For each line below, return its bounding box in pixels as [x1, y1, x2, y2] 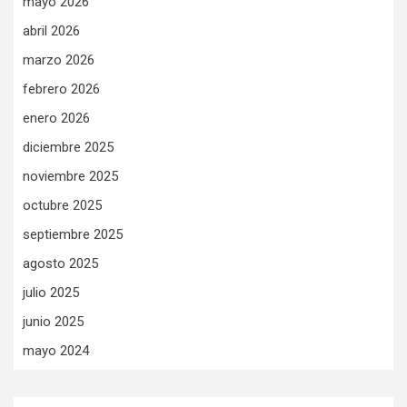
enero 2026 [23, 110, 90, 127]
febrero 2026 [23, 81, 100, 98]
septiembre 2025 [23, 226, 123, 243]
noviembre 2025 [23, 168, 118, 185]
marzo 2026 [23, 52, 94, 69]
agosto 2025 [23, 255, 98, 273]
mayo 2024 [23, 342, 89, 360]
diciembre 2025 [23, 139, 114, 156]
